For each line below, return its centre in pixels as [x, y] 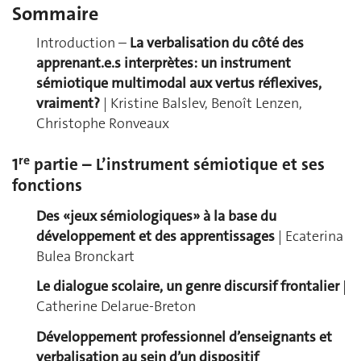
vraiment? [68, 104]
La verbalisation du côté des [217, 43]
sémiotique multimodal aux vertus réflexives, [179, 83]
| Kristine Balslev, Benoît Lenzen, [201, 104]
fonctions [47, 186]
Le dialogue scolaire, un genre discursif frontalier [188, 286]
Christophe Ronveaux [103, 124]
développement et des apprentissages [156, 236]
